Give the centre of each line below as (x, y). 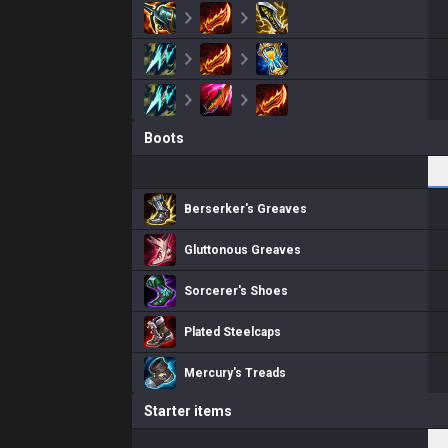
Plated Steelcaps (232, 332)
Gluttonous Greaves (242, 250)
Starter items (188, 411)
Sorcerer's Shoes (236, 291)
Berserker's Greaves (245, 209)
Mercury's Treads (235, 373)
